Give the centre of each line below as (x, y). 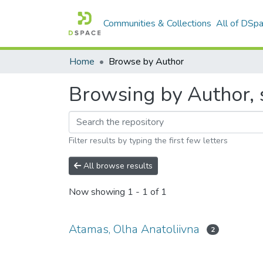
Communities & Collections (158, 23)
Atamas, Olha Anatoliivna (134, 229)
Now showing (98, 192)
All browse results (117, 166)
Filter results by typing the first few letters (148, 141)
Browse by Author (146, 62)
